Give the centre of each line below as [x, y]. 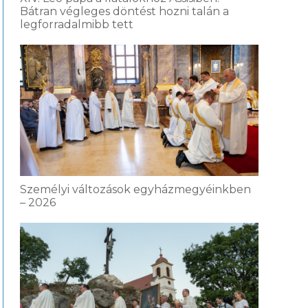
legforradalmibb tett [77, 24]
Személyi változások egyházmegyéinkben [135, 190]
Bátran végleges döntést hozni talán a [124, 11]
